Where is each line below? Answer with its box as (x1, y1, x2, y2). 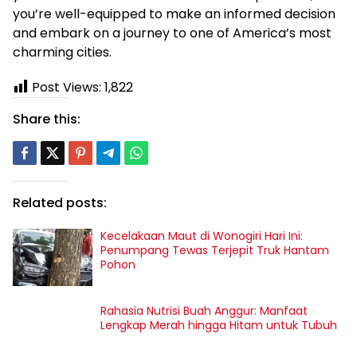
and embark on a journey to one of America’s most (13, 24, 331, 42)
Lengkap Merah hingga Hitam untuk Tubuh (100, 317, 337, 333)
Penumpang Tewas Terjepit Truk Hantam (100, 242, 329, 258)
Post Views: (32, 78, 101, 96)
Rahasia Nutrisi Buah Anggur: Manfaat (100, 303, 308, 319)
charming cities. (13, 43, 112, 61)
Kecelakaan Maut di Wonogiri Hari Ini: (100, 228, 303, 244)
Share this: (13, 110, 80, 128)
